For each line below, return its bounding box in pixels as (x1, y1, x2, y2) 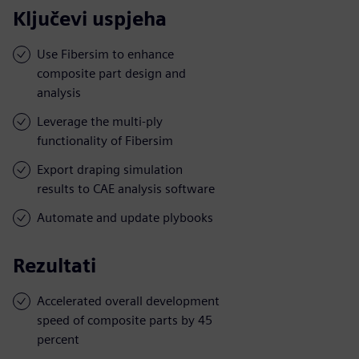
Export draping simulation (37, 161, 183, 177)
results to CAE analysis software (37, 180, 215, 196)
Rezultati (13, 253, 96, 277)
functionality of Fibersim (37, 132, 173, 148)
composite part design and (37, 65, 186, 81)
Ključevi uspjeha (13, 6, 167, 30)
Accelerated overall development (37, 292, 220, 309)
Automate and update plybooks (37, 209, 213, 225)
